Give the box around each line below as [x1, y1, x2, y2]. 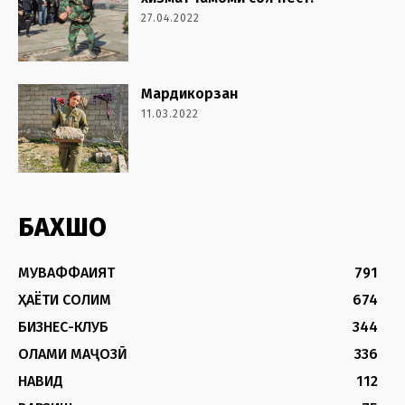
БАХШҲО [18, 212, 107, 242]
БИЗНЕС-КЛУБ [18, 317, 108, 335]
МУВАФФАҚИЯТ [18, 263, 115, 281]
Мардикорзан [141, 84, 240, 102]
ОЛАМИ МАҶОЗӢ [18, 344, 127, 363]
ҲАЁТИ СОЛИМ [18, 290, 111, 308]
